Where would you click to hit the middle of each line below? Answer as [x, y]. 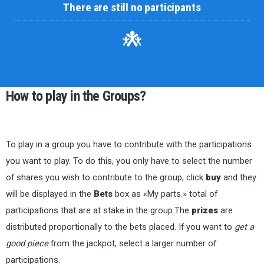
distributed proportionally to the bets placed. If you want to [120, 227]
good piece [27, 244]
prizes [205, 211]
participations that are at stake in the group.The [99, 211]
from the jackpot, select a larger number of [132, 244]
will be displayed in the [50, 194]
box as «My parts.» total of [165, 194]
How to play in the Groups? [76, 96]
